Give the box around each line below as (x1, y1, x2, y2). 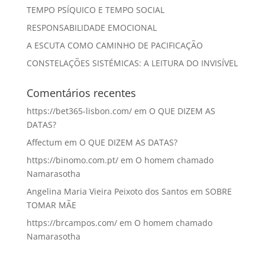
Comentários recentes (26, 86, 136, 101)
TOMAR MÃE (26, 199, 76, 211)
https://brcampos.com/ (26, 217, 117, 229)
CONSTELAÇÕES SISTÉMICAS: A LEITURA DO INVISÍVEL (26, 57, 238, 69)
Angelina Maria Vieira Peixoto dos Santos (26, 186, 188, 198)
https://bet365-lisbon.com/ (26, 105, 132, 117)
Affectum (26, 137, 62, 148)
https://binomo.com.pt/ (26, 154, 118, 166)
